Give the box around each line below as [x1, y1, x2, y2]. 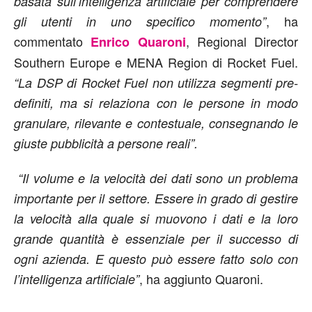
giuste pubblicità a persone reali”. [14, 134, 198, 152]
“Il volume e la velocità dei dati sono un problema [14, 169, 298, 187]
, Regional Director [185, 32, 298, 50]
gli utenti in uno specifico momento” [14, 13, 266, 30]
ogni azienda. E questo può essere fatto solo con [14, 250, 298, 267]
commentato [14, 32, 91, 50]
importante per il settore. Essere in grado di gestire [14, 189, 298, 207]
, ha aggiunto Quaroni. [139, 270, 263, 288]
